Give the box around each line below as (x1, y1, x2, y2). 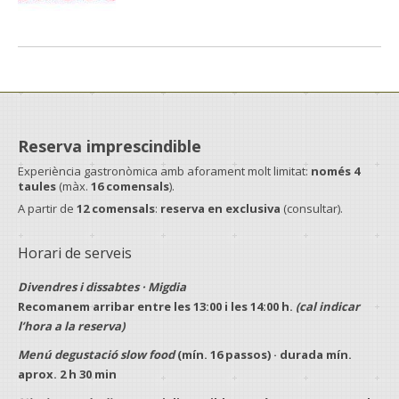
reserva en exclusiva (160, 200, 281, 216)
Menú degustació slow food (18, 346, 175, 362)
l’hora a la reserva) (18, 318, 125, 334)
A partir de (18, 200, 77, 216)
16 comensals (91, 178, 169, 194)
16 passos (210, 346, 267, 362)
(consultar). (281, 200, 343, 216)
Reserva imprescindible (18, 135, 201, 157)
